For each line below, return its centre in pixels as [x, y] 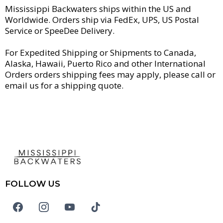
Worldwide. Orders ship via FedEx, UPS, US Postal [102, 20]
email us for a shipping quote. [64, 85]
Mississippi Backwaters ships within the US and [98, 9]
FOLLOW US [33, 183]
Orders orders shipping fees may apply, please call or [110, 74]
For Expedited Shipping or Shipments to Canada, [101, 53]
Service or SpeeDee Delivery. [60, 31]
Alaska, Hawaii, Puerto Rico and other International [105, 63]
